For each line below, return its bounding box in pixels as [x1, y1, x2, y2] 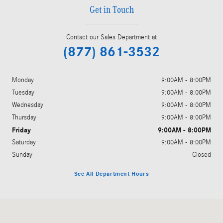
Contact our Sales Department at [66, 33, 157, 41]
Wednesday [12, 101, 43, 109]
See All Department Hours [74, 170, 149, 178]
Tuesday [12, 88, 34, 97]
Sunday [12, 150, 32, 159]
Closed [192, 150, 211, 159]
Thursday [12, 113, 36, 121]
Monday [12, 76, 34, 84]
